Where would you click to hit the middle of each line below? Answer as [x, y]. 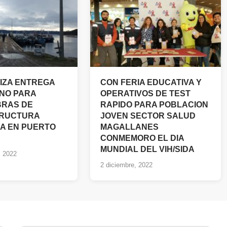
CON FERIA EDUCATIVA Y [151, 82]
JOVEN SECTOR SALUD [148, 116]
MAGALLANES [129, 127]
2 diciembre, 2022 [126, 165]
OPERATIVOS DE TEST [145, 93]
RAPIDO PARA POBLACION [154, 105]
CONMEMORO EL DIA [142, 138]
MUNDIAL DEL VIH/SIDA [149, 149]
